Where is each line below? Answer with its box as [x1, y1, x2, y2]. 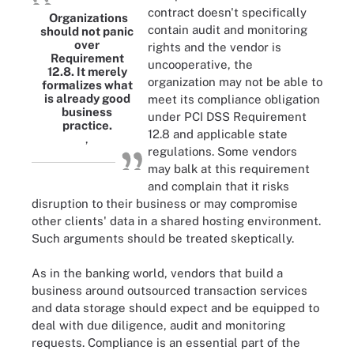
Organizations [46, 10, 128, 24]
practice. [62, 118, 112, 132]
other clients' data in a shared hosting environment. [32, 213, 321, 228]
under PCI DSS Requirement [148, 109, 307, 123]
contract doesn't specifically [148, 5, 307, 19]
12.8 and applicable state [148, 126, 288, 141]
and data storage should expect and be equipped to [32, 301, 319, 314]
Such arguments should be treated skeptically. [32, 231, 294, 245]
